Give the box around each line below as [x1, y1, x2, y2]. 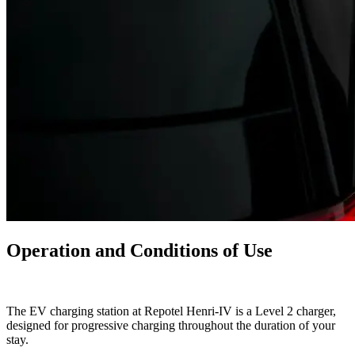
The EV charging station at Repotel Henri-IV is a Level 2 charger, [6, 303, 336, 318]
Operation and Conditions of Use [6, 239, 273, 261]
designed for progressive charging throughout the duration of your [6, 318, 335, 332]
